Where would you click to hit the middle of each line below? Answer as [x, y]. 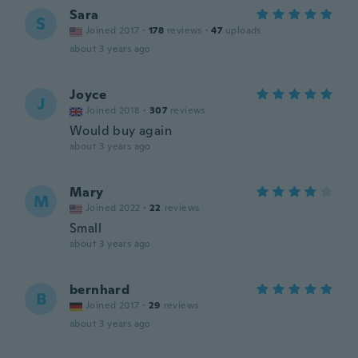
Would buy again [121, 131]
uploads [243, 30]
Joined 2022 [113, 208]
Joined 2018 [113, 110]
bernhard [100, 290]
